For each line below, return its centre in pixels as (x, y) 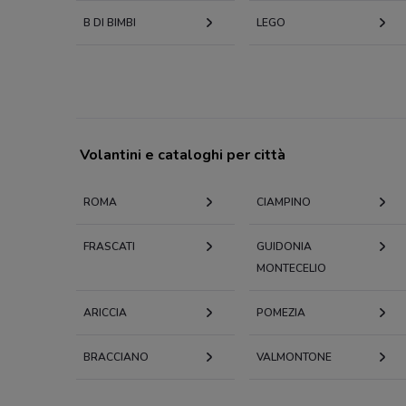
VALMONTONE (294, 357)
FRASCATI (109, 246)
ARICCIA (105, 312)
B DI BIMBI (110, 22)
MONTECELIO (291, 268)
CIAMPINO (283, 202)
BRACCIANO (116, 357)
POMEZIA (280, 312)
